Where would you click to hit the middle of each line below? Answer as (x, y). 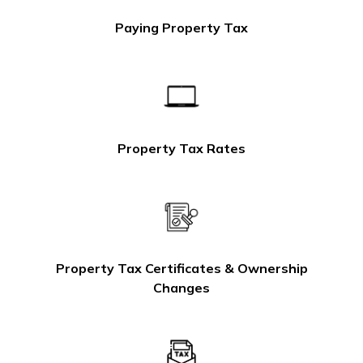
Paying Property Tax (181, 28)
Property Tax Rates (181, 148)
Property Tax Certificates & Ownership (181, 268)
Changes (181, 287)
